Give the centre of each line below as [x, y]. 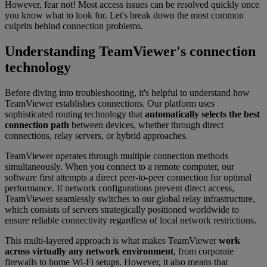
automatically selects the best [202, 114]
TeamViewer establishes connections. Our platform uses [110, 103]
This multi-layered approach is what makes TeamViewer [111, 240]
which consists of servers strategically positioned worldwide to [122, 209]
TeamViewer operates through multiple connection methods [117, 156]
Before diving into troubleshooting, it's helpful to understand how [127, 92]
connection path [38, 125]
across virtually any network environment [89, 251]
